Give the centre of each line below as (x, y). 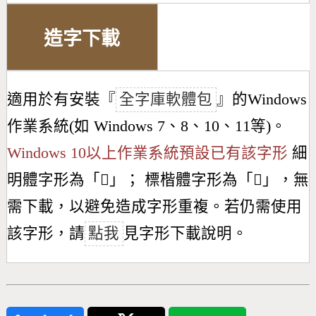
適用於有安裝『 (61, 100)
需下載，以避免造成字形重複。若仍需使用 (154, 207)
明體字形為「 (53, 180)
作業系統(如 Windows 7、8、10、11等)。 (146, 127)
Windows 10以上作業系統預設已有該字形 (147, 153)
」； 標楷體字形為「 (181, 180)
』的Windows (261, 100)
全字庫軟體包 (166, 100)
